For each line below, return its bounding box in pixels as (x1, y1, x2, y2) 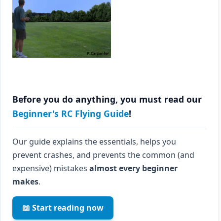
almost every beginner (89, 163, 178, 174)
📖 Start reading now (22, 202, 104, 213)
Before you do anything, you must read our (12, 93, 202, 105)
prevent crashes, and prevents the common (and (12, 149, 194, 160)
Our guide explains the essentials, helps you (12, 136, 176, 147)
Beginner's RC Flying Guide (12, 108, 129, 119)
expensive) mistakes (12, 163, 89, 174)
